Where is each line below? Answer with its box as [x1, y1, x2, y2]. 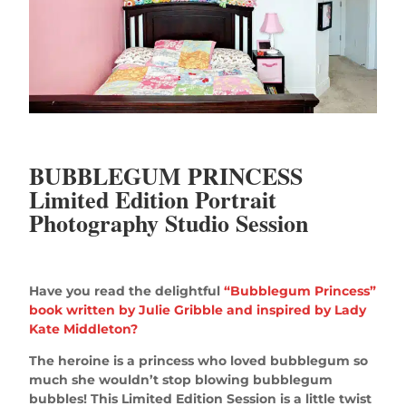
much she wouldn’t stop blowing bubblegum [29, 371, 333, 388]
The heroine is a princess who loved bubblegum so [29, 352, 369, 369]
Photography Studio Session [29, 205, 309, 240]
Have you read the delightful [29, 282, 225, 299]
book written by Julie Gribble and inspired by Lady [29, 301, 367, 318]
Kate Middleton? [29, 320, 139, 337]
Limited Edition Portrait [29, 181, 277, 217]
